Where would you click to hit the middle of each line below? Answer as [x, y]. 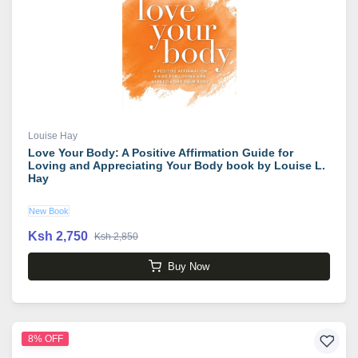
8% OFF [45, 338]
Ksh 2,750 [58, 236]
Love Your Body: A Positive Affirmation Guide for [161, 153]
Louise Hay [53, 136]
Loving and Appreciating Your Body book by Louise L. [177, 165]
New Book [49, 211]
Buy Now [189, 266]
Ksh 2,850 [116, 237]
